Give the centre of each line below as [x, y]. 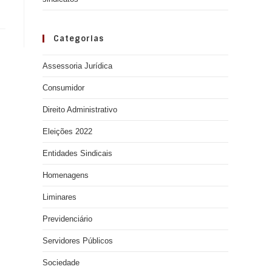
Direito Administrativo [80, 110]
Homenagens [66, 175]
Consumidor [63, 88]
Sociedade [61, 263]
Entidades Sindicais [77, 153]
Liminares [59, 197]
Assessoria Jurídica [77, 66]
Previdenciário [67, 219]
